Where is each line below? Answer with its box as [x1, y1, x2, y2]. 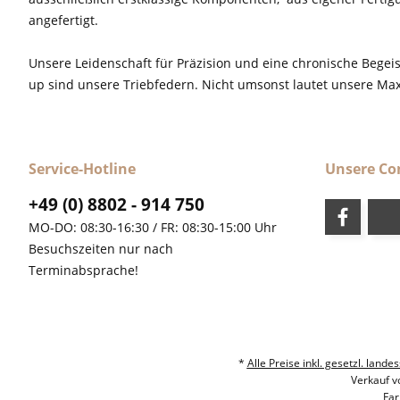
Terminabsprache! [29, 262, 138, 279]
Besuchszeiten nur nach [29, 240, 173, 258]
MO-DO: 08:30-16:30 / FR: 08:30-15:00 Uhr [29, 219, 277, 237]
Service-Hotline [29, 159, 136, 179]
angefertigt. [29, 12, 98, 29]
